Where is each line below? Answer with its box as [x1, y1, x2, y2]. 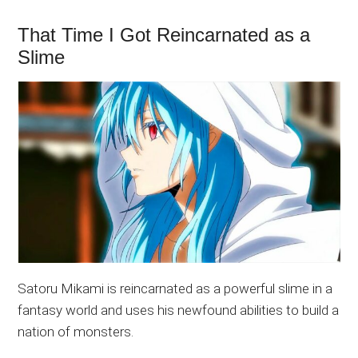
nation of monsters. [18, 324, 134, 340]
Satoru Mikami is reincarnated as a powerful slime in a [18, 280, 333, 297]
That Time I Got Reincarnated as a [18, 24, 311, 46]
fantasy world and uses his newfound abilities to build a [18, 302, 340, 319]
